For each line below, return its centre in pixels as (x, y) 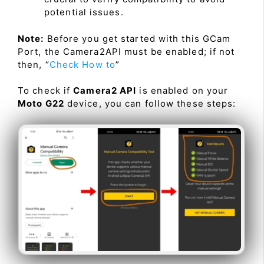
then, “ (34, 64)
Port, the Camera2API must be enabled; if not (126, 51)
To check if (46, 91)
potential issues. (84, 12)
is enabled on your (182, 91)
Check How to (82, 64)
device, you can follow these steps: (150, 104)
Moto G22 (41, 104)
